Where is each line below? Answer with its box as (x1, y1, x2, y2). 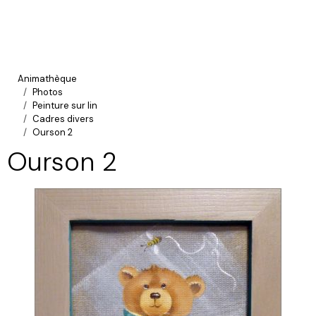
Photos (32, 86, 63, 98)
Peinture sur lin (32, 99, 97, 111)
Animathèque (18, 73, 77, 85)
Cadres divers (32, 113, 94, 125)
